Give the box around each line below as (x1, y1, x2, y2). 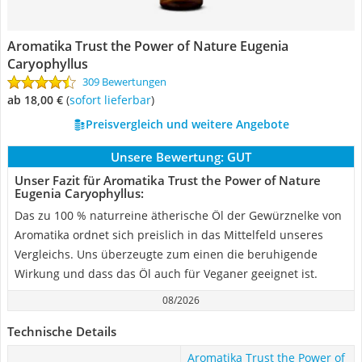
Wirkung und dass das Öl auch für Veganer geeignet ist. (15, 266, 318, 281)
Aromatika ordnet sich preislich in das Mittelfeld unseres (15, 227, 323, 242)
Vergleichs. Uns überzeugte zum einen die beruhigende (15, 246, 318, 262)
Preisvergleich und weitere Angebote (85, 116, 289, 132)
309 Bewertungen (82, 74, 166, 89)
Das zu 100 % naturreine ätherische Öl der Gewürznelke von (15, 208, 342, 223)
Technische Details (7, 323, 116, 339)
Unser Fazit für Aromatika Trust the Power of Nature (15, 172, 321, 188)
